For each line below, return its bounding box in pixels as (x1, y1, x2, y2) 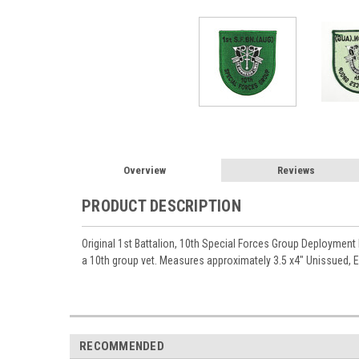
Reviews (277, 164, 316, 176)
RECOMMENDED (79, 338, 164, 353)
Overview (123, 164, 167, 176)
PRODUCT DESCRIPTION (82, 196, 241, 216)
